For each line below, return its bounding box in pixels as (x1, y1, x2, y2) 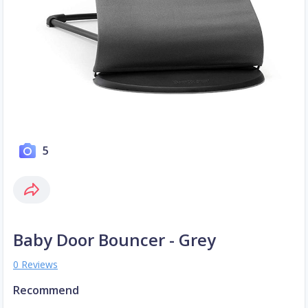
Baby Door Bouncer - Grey (13, 228, 216, 252)
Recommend (13, 283, 79, 298)
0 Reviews (13, 258, 58, 272)
